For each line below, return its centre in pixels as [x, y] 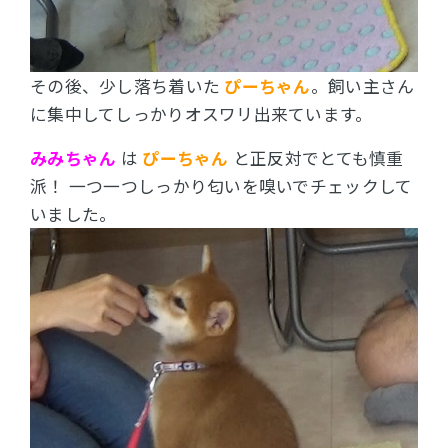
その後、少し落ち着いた [127, 86]
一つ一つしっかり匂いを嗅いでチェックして [240, 185]
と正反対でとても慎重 [316, 157]
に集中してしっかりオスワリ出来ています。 [201, 114]
